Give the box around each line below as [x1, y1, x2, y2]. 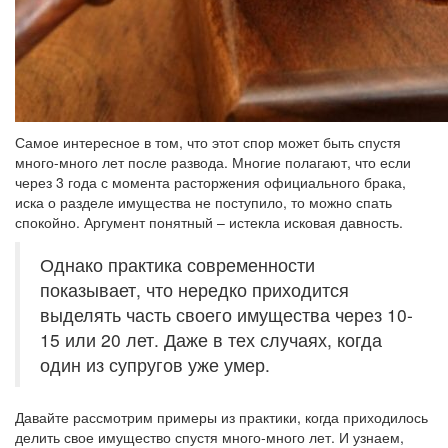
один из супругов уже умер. [40, 352, 270, 377]
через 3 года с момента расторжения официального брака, [15, 172, 406, 192]
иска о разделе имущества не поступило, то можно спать [15, 192, 392, 212]
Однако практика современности [40, 252, 315, 277]
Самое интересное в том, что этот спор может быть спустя [15, 132, 401, 152]
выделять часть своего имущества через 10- [40, 302, 413, 327]
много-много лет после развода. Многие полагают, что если [15, 152, 411, 172]
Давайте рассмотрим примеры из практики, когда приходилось [15, 407, 428, 427]
